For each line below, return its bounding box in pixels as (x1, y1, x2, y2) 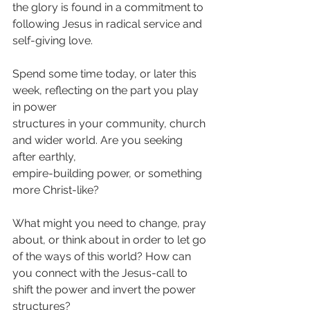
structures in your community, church (12, 117, 208, 130)
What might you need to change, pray (12, 217, 209, 230)
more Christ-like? (12, 183, 99, 197)
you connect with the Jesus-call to (12, 266, 190, 280)
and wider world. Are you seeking (12, 134, 185, 147)
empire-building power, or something (12, 167, 205, 180)
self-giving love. (12, 34, 93, 47)
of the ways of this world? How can (12, 250, 194, 263)
